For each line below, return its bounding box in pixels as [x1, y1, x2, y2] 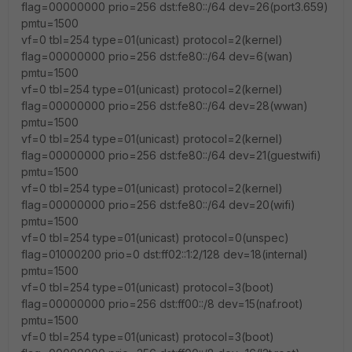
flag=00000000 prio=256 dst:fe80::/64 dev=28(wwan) [21, 99, 308, 112]
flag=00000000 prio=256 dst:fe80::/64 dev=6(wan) [21, 49, 293, 63]
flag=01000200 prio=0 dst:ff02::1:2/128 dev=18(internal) [21, 247, 308, 261]
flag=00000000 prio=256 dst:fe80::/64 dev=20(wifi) [21, 198, 295, 211]
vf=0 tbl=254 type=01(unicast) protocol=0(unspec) [21, 231, 289, 244]
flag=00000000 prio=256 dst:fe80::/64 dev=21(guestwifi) [21, 148, 321, 162]
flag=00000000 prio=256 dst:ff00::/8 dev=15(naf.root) [21, 297, 303, 310]
